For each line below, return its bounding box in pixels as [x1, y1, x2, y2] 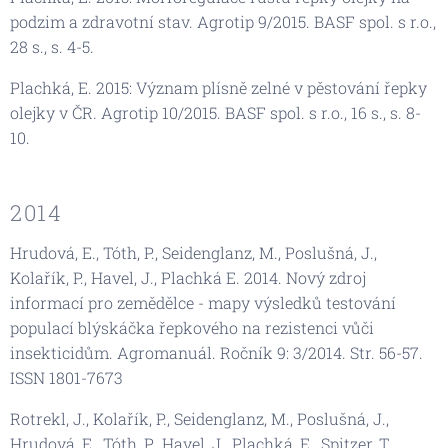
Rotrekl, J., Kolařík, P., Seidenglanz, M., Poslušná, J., [10, 407, 389, 429]
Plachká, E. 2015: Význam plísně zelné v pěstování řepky [10, 76, 427, 98]
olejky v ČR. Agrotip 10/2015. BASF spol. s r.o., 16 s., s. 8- [10, 101, 421, 123]
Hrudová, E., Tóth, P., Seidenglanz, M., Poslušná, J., [10, 241, 377, 263]
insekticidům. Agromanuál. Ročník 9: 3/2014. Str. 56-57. [10, 341, 423, 363]
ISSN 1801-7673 [10, 366, 123, 388]
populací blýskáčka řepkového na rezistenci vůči [10, 316, 374, 338]
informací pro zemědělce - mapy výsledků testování [10, 291, 396, 313]
